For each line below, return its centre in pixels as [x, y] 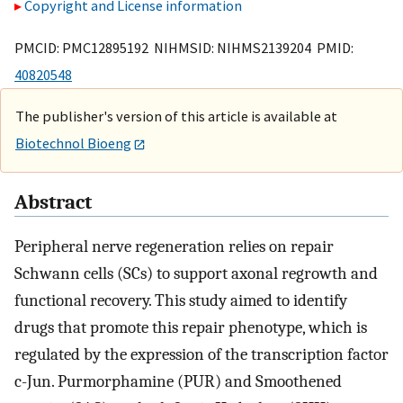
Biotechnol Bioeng [73, 143]
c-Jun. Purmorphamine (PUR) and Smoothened [178, 382]
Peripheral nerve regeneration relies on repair [174, 247]
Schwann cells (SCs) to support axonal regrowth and [196, 274]
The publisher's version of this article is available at [176, 116]
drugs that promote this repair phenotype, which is [191, 328]
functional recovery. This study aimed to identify [181, 301]
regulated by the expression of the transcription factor [201, 355]
